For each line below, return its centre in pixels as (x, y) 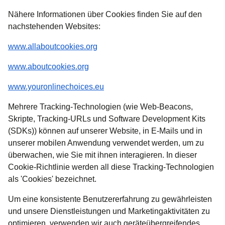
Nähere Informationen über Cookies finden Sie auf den (105, 15)
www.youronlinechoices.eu (56, 87)
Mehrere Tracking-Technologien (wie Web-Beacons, (100, 107)
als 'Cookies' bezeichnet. (52, 179)
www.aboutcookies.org (48, 67)
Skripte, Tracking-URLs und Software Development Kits (107, 119)
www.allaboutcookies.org (53, 47)
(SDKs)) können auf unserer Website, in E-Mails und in (105, 131)
